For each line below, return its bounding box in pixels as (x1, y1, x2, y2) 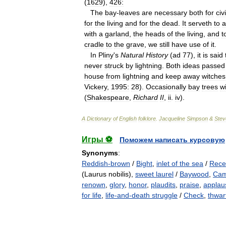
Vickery (84, 83, 107, 91)
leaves (119, 9, 140, 17)
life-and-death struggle (105, 191, 178, 199)
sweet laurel (135, 170, 174, 178)
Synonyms (82, 149, 118, 157)
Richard (133, 93, 158, 101)
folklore (138, 116, 156, 122)
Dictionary (87, 116, 111, 122)
